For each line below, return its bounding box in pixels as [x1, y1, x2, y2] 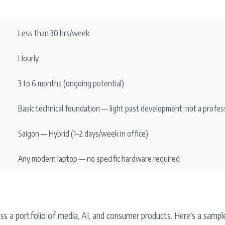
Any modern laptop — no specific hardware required [18, 154, 180, 164]
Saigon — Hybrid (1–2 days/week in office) [18, 129, 148, 139]
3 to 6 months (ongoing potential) [18, 78, 124, 88]
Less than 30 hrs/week [18, 28, 89, 38]
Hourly [18, 53, 39, 63]
